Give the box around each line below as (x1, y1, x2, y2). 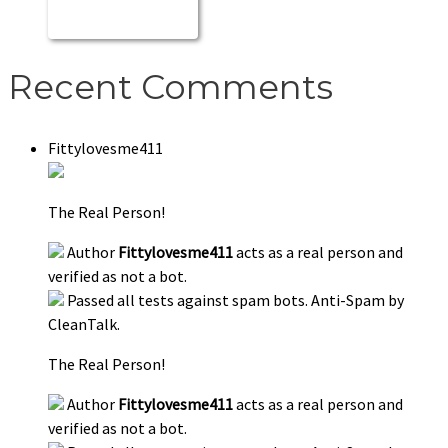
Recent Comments (8, 65, 333, 108)
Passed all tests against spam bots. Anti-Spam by (67, 290, 404, 311)
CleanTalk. (48, 314, 120, 335)
